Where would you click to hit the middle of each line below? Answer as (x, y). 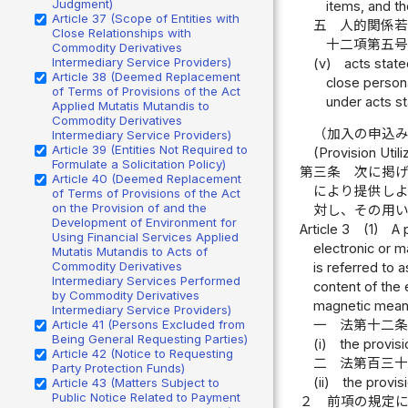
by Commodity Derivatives (126, 295)
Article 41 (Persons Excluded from (148, 324)
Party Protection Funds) (118, 367)
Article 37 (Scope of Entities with (146, 18)
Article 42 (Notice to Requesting (143, 353)
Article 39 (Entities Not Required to (150, 149)
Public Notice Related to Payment (146, 397)
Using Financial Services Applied (145, 236)
